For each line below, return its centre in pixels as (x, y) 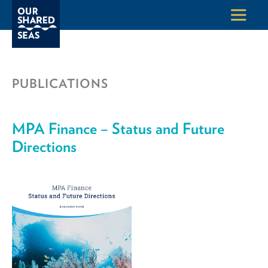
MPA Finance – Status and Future (118, 128)
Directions (44, 146)
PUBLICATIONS (60, 83)
